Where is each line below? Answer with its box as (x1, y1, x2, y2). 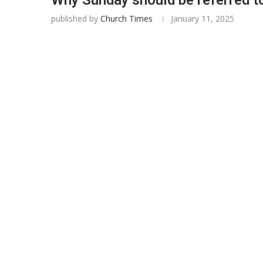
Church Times (100, 12, 153, 24)
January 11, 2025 (171, 12, 234, 24)
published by (51, 12, 100, 24)
